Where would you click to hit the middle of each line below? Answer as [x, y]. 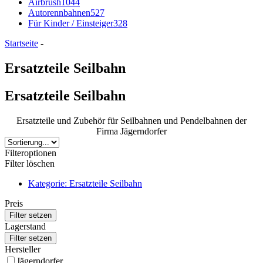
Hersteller [23, 249]
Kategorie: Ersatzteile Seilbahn [85, 183]
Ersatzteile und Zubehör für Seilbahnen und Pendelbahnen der [131, 120]
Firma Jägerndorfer [131, 131]
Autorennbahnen [59, 13]
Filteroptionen [31, 153]
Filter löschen [30, 163]
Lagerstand [25, 226]
